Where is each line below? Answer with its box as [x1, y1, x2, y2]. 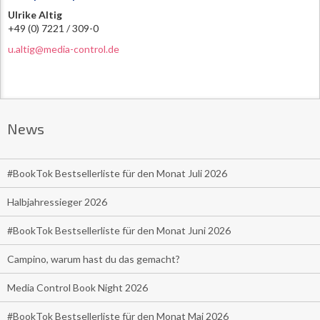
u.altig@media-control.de [8, 42, 119, 55]
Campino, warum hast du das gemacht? [7, 252, 180, 265]
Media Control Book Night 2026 [7, 281, 148, 294]
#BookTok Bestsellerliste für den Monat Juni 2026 [7, 224, 231, 236]
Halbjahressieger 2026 [7, 195, 107, 208]
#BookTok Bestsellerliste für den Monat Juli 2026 [7, 166, 227, 179]
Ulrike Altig [8, 8, 62, 21]
